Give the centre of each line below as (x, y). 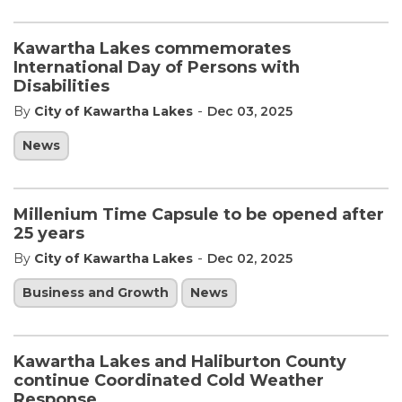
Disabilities (61, 86)
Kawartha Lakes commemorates (152, 48)
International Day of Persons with (157, 67)
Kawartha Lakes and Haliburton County (180, 362)
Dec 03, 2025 (250, 111)
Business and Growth (96, 293)
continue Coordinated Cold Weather (169, 380)
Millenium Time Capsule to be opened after (199, 214)
